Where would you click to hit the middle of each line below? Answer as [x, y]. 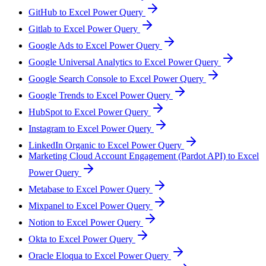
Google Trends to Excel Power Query [101, 96]
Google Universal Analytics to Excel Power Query [125, 62]
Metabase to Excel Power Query [91, 189]
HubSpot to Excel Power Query [90, 112]
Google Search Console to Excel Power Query [117, 79]
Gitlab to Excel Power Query [84, 29]
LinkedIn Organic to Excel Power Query [106, 145]
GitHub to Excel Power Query [87, 12]
